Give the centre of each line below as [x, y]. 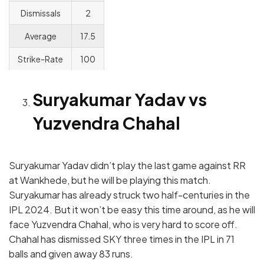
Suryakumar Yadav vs [120, 99]
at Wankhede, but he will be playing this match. [110, 180]
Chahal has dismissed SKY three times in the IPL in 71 [122, 239]
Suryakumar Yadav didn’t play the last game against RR [127, 165]
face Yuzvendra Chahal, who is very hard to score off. [123, 224]
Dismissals [40, 13]
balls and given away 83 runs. [71, 253]
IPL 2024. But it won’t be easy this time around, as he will [132, 209]
